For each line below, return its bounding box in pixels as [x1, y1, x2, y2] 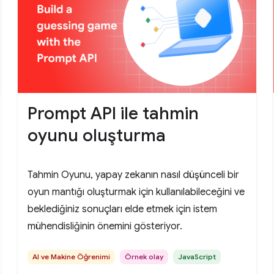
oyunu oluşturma [27, 125, 166, 147]
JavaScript [177, 252, 216, 262]
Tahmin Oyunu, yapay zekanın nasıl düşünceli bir [27, 169, 239, 182]
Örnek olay [124, 252, 163, 262]
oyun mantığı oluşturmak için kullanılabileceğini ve [27, 186, 245, 199]
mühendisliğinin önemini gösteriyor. [27, 220, 182, 233]
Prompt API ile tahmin [27, 103, 199, 125]
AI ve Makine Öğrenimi [32, 252, 110, 262]
